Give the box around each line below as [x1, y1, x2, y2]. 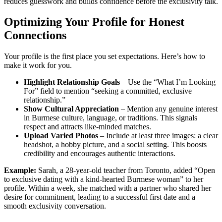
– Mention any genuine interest [119, 105, 218, 113]
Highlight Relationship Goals [24, 78, 120, 87]
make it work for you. [4, 61, 72, 70]
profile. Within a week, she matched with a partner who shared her [4, 184, 211, 193]
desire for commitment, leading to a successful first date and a [4, 193, 195, 202]
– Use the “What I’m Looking [120, 78, 216, 87]
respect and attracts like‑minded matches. [24, 122, 151, 131]
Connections [4, 29, 66, 42]
